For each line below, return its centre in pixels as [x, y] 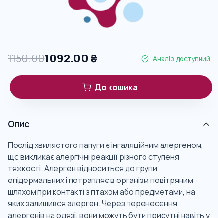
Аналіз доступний [182, 59]
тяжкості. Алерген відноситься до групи [82, 169]
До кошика [116, 87]
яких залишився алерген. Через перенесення [92, 204]
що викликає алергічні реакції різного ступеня [93, 157]
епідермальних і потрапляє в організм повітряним [100, 180]
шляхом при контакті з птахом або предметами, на [101, 192]
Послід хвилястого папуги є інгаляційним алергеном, [106, 145]
